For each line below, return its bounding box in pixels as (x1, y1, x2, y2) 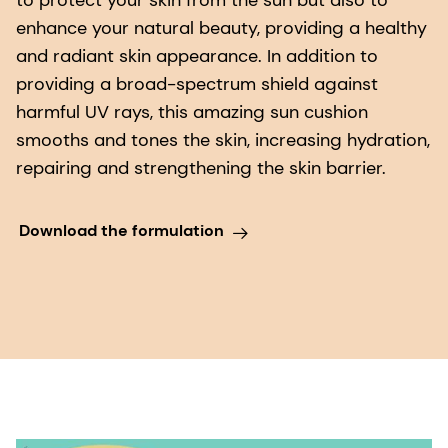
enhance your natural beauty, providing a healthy (16, 16, 427, 41)
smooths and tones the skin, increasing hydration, (16, 128, 430, 153)
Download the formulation (18, 219, 224, 241)
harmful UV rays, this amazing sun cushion (16, 100, 368, 125)
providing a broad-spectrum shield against (16, 72, 378, 97)
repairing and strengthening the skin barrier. (16, 156, 386, 181)
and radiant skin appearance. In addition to (16, 44, 378, 69)
